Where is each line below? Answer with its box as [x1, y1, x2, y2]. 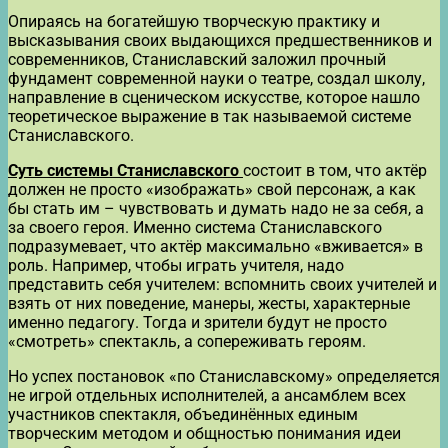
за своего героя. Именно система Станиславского [8, 217, 382, 237]
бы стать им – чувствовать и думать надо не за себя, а [8, 198, 424, 218]
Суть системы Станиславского [8, 160, 239, 180]
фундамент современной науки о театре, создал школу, [8, 68, 425, 88]
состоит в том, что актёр [243, 160, 427, 180]
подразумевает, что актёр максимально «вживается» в [8, 236, 423, 256]
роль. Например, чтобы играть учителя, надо [8, 255, 344, 275]
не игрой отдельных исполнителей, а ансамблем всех [8, 385, 406, 405]
